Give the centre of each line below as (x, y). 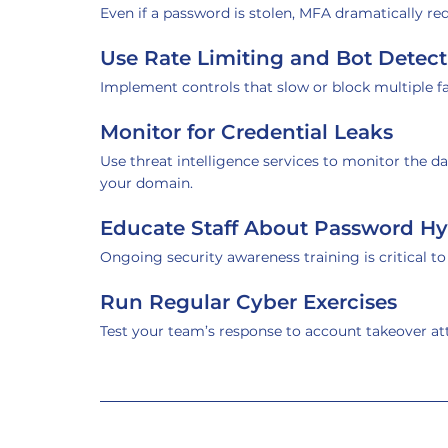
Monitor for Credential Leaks (246, 132)
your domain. (146, 183)
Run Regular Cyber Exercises (248, 302)
